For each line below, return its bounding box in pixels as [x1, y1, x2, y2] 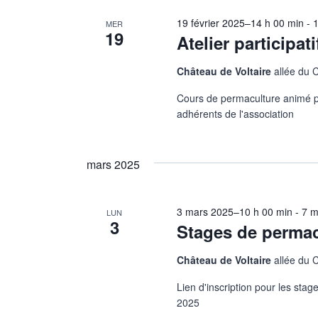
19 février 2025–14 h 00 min [177, 16, 305, 31]
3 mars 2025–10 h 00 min [177, 204, 293, 219]
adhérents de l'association [177, 106, 300, 121]
